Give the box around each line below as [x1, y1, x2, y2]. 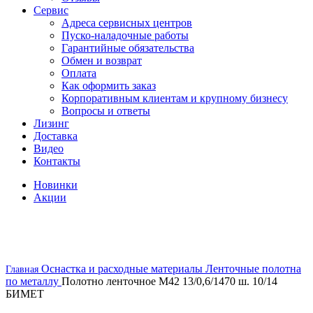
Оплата [61, 67, 96, 79]
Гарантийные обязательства [61, 42, 194, 54]
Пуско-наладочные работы [61, 29, 189, 41]
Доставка [34, 130, 78, 142]
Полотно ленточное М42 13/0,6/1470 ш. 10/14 [61, 275, 277, 287]
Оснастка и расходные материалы [41, 263, 205, 275]
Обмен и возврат [61, 54, 142, 66]
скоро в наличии [6, 215, 85, 227]
